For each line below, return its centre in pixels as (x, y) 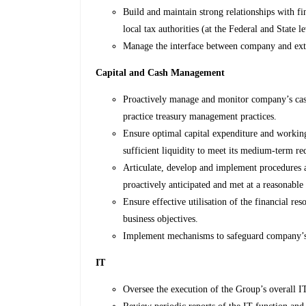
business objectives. (161, 219)
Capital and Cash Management (161, 73)
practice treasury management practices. (200, 117)
